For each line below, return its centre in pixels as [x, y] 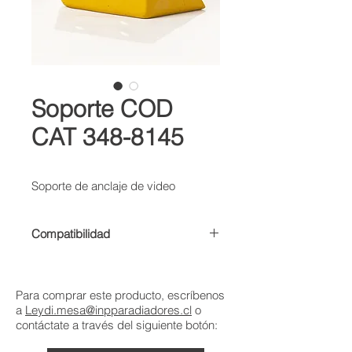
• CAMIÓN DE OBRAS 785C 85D [114, 262]
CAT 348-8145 [108, 137]
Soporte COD [102, 109]
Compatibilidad [71, 234]
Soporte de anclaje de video [103, 186]
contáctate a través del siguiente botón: [117, 325]
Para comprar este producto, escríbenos [120, 295]
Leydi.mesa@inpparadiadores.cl [108, 310]
